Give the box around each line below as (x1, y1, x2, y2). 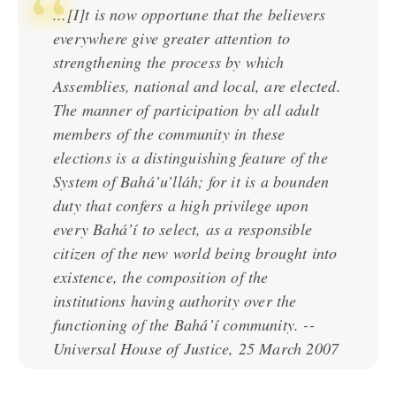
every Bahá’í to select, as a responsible (53, 218, 312, 240)
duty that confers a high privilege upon (53, 194, 308, 216)
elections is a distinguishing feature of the (53, 147, 328, 168)
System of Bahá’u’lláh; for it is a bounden (53, 171, 330, 192)
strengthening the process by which (53, 51, 284, 72)
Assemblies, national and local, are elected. (53, 75, 341, 96)
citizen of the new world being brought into (53, 242, 338, 263)
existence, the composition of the (53, 266, 269, 287)
